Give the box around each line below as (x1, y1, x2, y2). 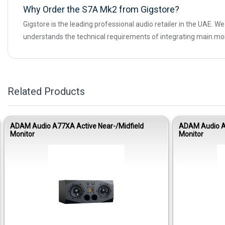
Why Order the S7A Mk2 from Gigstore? (23, 4, 179, 15)
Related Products (8, 85, 85, 97)
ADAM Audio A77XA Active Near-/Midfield (10, 122, 144, 130)
